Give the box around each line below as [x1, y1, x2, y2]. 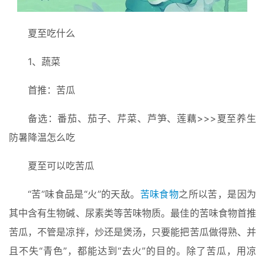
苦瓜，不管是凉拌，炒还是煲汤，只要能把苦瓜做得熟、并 [9, 226, 256, 238]
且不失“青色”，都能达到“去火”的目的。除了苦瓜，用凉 [9, 245, 256, 257]
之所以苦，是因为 [179, 188, 257, 201]
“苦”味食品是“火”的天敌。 [28, 188, 140, 201]
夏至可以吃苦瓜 [28, 160, 94, 172]
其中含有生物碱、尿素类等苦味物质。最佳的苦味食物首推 [9, 207, 256, 219]
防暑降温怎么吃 [9, 131, 75, 144]
